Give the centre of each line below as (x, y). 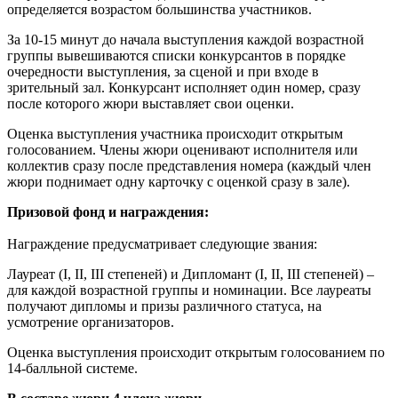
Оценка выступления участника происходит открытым (175, 133)
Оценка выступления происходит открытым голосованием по (196, 352)
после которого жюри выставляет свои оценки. (151, 103)
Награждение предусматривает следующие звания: (162, 243)
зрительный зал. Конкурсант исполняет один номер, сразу (184, 87)
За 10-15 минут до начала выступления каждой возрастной (186, 39)
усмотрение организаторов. (91, 322)
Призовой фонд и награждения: (108, 211)
